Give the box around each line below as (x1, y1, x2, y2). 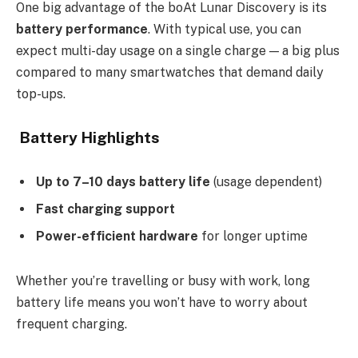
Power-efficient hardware (36, 229, 198, 245)
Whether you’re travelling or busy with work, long (16, 272, 310, 288)
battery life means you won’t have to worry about (16, 294, 308, 310)
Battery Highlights (16, 128, 160, 146)
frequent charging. (16, 316, 127, 332)
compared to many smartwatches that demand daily (16, 65, 324, 81)
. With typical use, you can (148, 22, 301, 38)
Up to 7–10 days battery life (36, 174, 210, 190)
